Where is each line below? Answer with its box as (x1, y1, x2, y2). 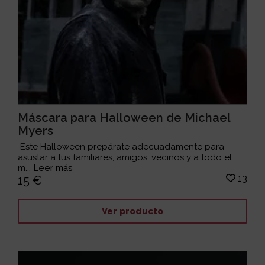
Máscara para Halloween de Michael (18, 111, 231, 125)
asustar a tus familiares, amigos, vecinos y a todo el (18, 152, 232, 163)
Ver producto (101, 205, 163, 216)
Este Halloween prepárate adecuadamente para (18, 141, 225, 153)
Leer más (33, 163, 73, 174)
